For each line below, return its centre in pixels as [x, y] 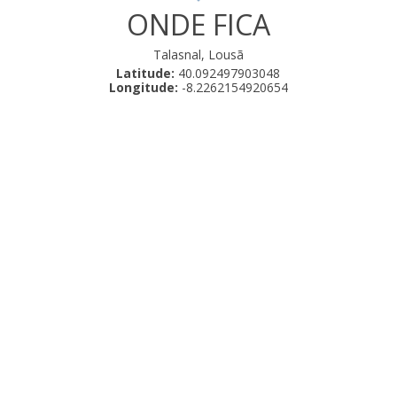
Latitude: [146, 74]
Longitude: [143, 88]
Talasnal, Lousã [198, 55]
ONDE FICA [198, 25]
